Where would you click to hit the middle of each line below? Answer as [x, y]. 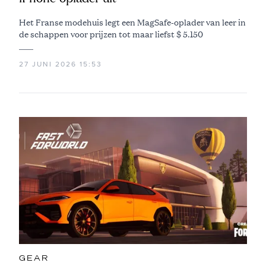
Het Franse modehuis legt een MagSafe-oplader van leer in [132, 22]
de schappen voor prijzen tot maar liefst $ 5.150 [111, 34]
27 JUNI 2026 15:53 [61, 64]
